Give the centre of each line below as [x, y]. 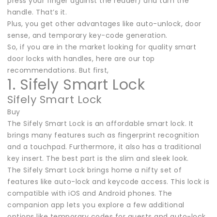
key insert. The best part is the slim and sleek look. [98, 158]
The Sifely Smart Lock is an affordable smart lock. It [101, 123]
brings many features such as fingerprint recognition [103, 135]
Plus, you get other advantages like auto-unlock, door [104, 23]
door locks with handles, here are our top [81, 58]
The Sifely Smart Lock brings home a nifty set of [94, 170]
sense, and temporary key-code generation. [87, 35]
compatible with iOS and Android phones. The [90, 193]
